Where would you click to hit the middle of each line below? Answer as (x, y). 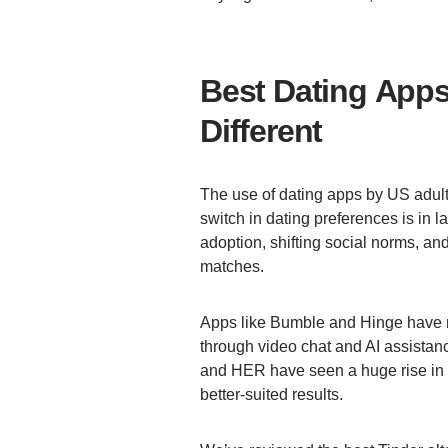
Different (261, 131)
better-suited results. (275, 395)
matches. (236, 267)
